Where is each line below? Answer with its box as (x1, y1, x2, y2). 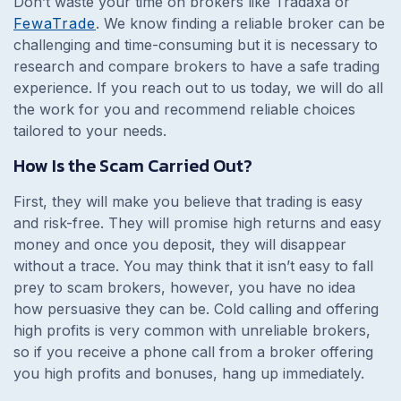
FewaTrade (13, 13, 96, 32)
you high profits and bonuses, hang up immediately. (13, 363, 369, 382)
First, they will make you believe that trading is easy (13, 192, 363, 210)
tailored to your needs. (13, 121, 171, 140)
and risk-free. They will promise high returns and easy (13, 213, 381, 232)
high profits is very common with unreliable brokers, (13, 320, 371, 339)
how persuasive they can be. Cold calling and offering (13, 299, 379, 318)
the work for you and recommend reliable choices (13, 99, 355, 118)
